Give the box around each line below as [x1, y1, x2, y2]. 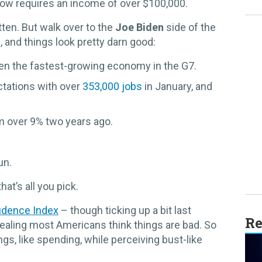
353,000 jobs [82, 80, 142, 93]
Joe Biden [115, 21, 164, 34]
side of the [164, 21, 216, 34]
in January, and [142, 80, 212, 93]
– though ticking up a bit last [58, 204, 191, 217]
